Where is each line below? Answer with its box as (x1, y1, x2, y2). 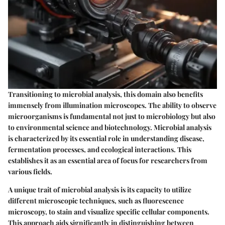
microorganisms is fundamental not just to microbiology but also (8, 111, 215, 122)
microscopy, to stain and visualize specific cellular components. (8, 207, 209, 217)
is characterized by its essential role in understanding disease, (8, 134, 204, 144)
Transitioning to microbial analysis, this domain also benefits (8, 89, 203, 99)
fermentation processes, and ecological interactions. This (8, 145, 191, 155)
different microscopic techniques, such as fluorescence (8, 196, 184, 206)
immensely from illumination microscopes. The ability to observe (8, 100, 216, 110)
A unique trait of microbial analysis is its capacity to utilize (8, 185, 191, 195)
